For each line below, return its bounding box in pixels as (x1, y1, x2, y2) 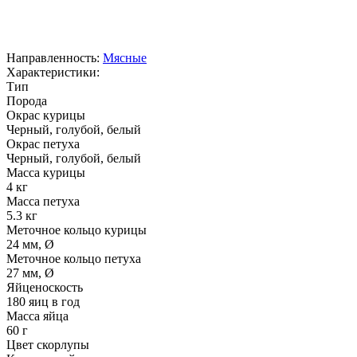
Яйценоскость (6, 280, 83, 294)
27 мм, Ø (6, 265, 54, 280)
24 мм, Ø (6, 237, 54, 251)
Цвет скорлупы (6, 337, 89, 351)
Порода (6, 93, 47, 108)
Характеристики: (6, 65, 100, 79)
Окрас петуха (6, 136, 80, 151)
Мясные (103, 50, 147, 65)
